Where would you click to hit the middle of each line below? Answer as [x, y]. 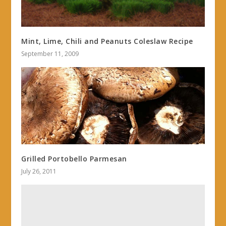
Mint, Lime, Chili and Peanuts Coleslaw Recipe [107, 41]
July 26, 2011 [39, 172]
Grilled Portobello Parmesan [74, 159]
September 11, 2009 [50, 54]
